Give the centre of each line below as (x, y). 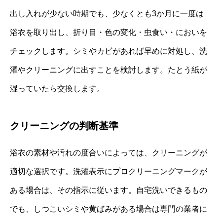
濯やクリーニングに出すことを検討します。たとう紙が (109, 70)
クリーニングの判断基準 (64, 126)
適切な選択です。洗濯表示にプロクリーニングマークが (109, 172)
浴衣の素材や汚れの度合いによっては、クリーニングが (109, 153)
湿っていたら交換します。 (57, 89)
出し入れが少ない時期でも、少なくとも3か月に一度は (107, 14)
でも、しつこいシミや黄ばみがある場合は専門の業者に (109, 209)
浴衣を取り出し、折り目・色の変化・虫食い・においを (109, 33)
